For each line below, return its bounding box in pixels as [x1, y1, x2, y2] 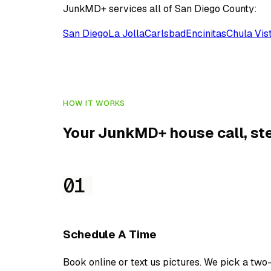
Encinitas [186, 27, 226, 40]
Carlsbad [145, 27, 186, 40]
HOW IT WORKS [63, 97, 125, 108]
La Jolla [108, 27, 145, 40]
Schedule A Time [63, 227, 157, 243]
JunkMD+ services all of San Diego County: [63, 2, 257, 15]
